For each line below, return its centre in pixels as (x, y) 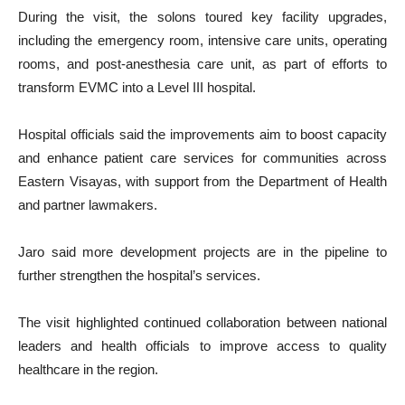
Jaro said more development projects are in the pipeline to (202, 252)
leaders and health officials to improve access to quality (202, 346)
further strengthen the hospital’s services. (139, 275)
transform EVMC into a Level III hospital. (137, 87)
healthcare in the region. (88, 369)
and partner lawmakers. (88, 205)
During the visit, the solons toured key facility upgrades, (202, 17)
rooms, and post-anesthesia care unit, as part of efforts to (202, 64)
